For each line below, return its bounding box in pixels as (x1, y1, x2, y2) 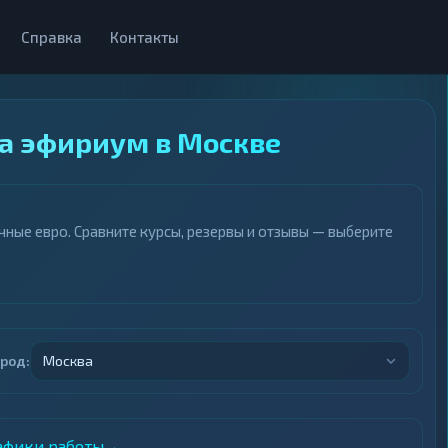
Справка (21, 28, 82, 46)
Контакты (110, 28, 179, 46)
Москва (43, 352, 93, 369)
